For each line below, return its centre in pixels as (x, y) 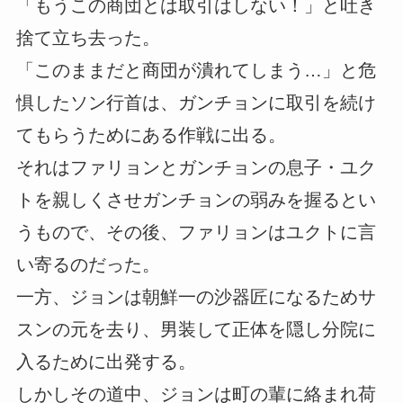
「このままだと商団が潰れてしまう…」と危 (196, 70)
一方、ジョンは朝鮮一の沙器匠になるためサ (196, 296)
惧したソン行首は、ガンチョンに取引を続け (196, 102)
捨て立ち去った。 (88, 37)
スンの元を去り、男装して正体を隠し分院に (196, 329)
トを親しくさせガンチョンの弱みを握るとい (196, 199)
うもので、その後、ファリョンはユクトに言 (196, 232)
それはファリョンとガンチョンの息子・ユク (196, 167)
